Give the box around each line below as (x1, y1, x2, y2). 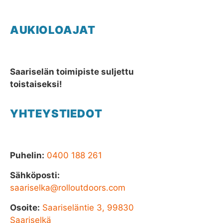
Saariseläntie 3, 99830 (42, 203, 134, 213)
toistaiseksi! (10, 79, 62, 89)
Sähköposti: (10, 170, 60, 180)
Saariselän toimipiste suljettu (10, 67, 134, 77)
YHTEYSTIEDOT (10, 107, 103, 120)
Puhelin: (10, 150, 44, 160)
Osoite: (10, 203, 40, 213)
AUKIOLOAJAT (10, 23, 96, 36)
